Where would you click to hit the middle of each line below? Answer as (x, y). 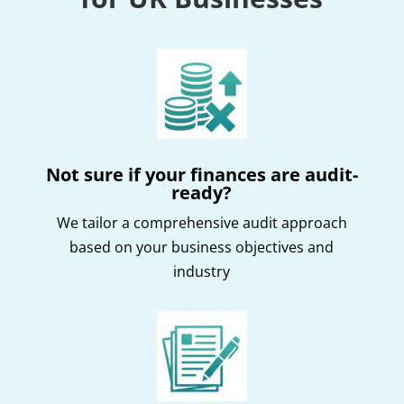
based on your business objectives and (202, 247)
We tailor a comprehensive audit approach (202, 222)
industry (202, 271)
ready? (202, 192)
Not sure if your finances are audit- (202, 174)
